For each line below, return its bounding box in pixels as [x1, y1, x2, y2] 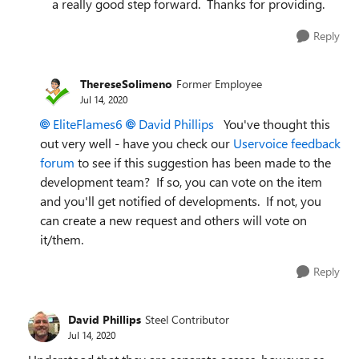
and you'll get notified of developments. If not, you [40, 192, 321, 209]
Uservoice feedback [233, 135, 341, 151]
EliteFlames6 [53, 115, 123, 132]
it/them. [40, 231, 83, 248]
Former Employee [176, 75, 262, 91]
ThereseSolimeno [80, 75, 172, 91]
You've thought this [214, 115, 330, 132]
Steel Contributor [145, 311, 229, 327]
